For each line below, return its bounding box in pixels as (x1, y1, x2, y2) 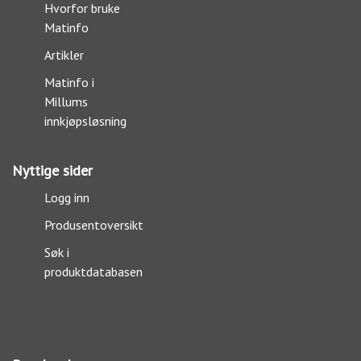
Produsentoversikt (44, 217, 143, 233)
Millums (44, 93, 88, 110)
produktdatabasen (44, 263, 143, 280)
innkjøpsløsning (44, 113, 127, 129)
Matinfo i (44, 74, 94, 90)
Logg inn (44, 189, 89, 205)
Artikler (44, 47, 84, 63)
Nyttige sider (12, 161, 93, 180)
